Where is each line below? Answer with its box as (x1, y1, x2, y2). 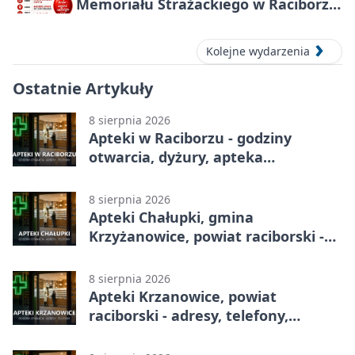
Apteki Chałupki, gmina (89, 208, 254, 227)
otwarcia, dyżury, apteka (89, 147, 263, 167)
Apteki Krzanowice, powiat (89, 287, 277, 307)
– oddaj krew (76, 13, 166, 32)
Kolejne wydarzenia (206, 44, 310, 59)
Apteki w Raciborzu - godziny (89, 128, 292, 148)
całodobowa (89, 166, 173, 186)
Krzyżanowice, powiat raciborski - (89, 227, 324, 246)
